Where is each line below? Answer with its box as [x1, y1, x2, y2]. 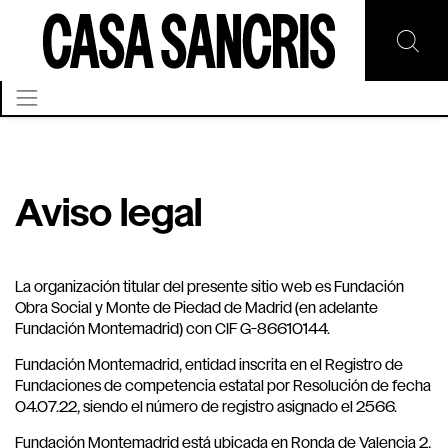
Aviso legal [15, 200, 202, 232]
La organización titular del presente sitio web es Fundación [15, 281, 404, 294]
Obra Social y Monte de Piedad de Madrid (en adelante [15, 302, 378, 315]
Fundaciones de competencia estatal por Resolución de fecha [15, 380, 431, 393]
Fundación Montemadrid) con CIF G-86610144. [15, 323, 330, 336]
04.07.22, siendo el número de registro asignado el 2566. [15, 401, 397, 414]
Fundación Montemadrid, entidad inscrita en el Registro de [15, 359, 403, 372]
